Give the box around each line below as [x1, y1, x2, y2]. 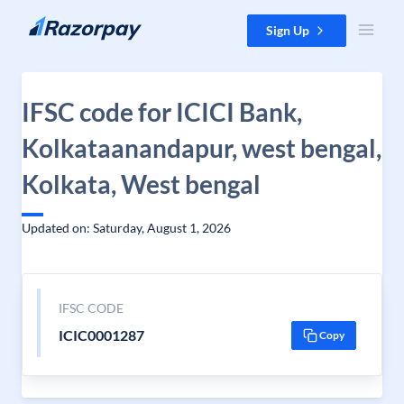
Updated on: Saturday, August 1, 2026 [22, 220, 231, 235]
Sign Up [266, 23, 309, 38]
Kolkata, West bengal [22, 169, 261, 199]
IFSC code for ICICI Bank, [22, 96, 302, 127]
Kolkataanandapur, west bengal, [22, 133, 381, 163]
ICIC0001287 [58, 326, 144, 344]
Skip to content [14, 15, 100, 31]
